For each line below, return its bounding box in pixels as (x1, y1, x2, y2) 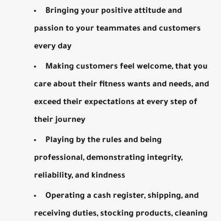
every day (34, 42, 72, 51)
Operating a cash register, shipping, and (45, 191, 199, 201)
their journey (34, 115, 86, 125)
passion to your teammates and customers (34, 24, 201, 34)
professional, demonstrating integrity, (34, 153, 183, 163)
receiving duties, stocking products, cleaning (34, 209, 208, 219)
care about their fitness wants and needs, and (34, 80, 210, 89)
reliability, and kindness (34, 171, 126, 181)
